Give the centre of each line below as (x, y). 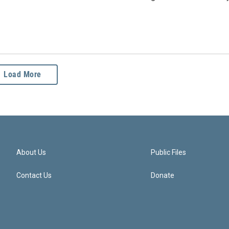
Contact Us (34, 176)
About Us (31, 153)
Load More (22, 75)
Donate (163, 176)
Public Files (169, 153)
